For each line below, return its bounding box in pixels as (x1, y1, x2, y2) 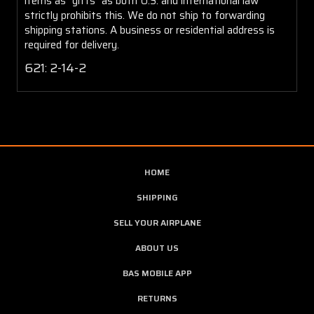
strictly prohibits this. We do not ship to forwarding (25, 6, 265, 24)
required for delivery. (25, 36, 119, 53)
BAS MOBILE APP (122, 266, 192, 280)
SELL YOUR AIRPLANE (113, 215, 201, 229)
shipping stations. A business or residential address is (25, 21, 275, 39)
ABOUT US (135, 240, 179, 254)
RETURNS (137, 291, 177, 305)
